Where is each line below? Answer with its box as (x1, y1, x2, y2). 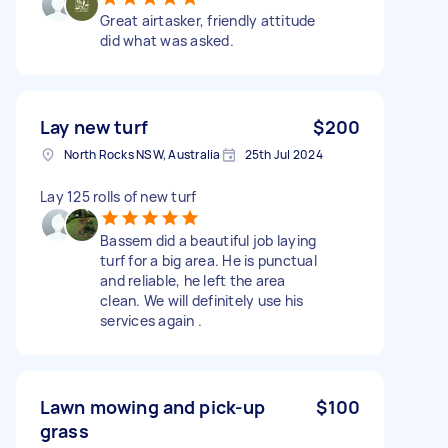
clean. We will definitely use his (100, 290, 304, 310)
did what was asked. (100, 30, 234, 50)
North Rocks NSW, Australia (64, 145, 221, 163)
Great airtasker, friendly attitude (100, 10, 316, 30)
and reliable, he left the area (100, 270, 286, 290)
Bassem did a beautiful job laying (100, 230, 317, 250)
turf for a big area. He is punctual (100, 250, 317, 270)
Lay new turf (40, 114, 148, 139)
